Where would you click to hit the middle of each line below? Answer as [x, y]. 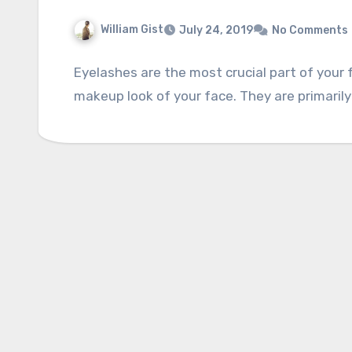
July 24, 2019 [216, 30]
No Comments [310, 30]
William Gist [132, 29]
